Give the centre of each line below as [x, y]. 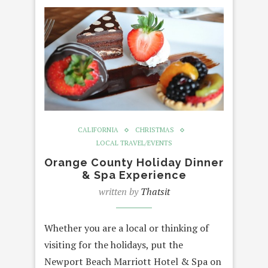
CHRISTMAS [154, 130]
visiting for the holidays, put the [114, 245]
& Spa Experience [134, 175]
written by [119, 192]
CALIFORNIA [98, 130]
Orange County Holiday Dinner [134, 163]
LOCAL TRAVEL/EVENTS [134, 143]
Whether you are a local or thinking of [127, 228]
